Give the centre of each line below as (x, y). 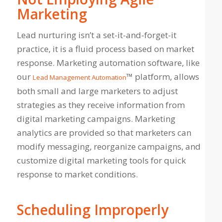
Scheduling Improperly (92, 210)
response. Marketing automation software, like (108, 63)
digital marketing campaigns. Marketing (96, 119)
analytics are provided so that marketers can (104, 133)
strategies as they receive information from (101, 105)
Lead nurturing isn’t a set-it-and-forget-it (96, 35)
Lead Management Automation (79, 78)
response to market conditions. (77, 174)
